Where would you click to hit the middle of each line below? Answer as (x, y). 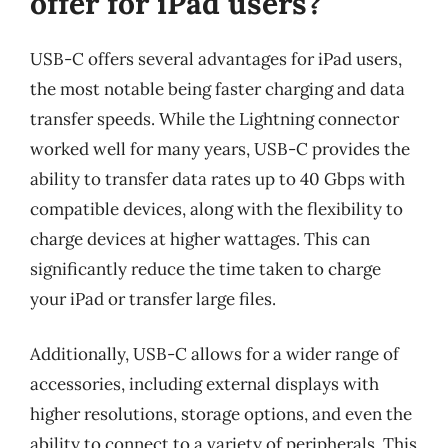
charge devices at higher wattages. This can (200, 238)
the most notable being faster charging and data (217, 88)
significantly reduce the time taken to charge (205, 268)
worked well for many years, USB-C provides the (220, 148)
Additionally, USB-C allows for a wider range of (214, 354)
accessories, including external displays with (204, 384)
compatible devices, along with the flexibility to (216, 208)
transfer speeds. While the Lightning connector (214, 118)
